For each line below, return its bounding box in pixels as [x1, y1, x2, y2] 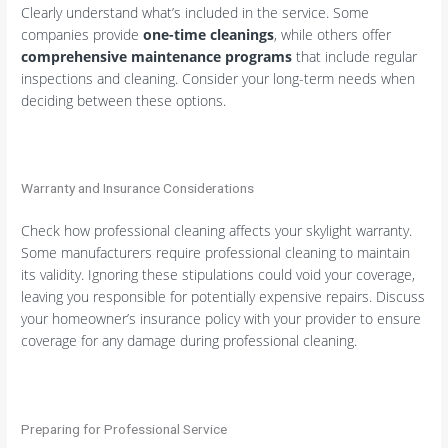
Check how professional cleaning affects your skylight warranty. [21, 220, 413, 240]
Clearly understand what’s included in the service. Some [21, 2, 370, 22]
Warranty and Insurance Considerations [21, 180, 255, 197]
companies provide [21, 24, 144, 44]
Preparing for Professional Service [21, 420, 228, 437]
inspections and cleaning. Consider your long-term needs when [21, 68, 416, 88]
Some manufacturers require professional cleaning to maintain [21, 242, 411, 262]
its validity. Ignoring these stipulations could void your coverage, [21, 264, 416, 284]
